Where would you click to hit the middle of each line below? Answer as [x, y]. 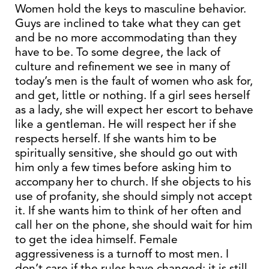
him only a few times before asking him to [123, 167]
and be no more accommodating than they [126, 38]
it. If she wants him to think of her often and [128, 210]
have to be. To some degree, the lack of [118, 52]
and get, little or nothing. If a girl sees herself [132, 95]
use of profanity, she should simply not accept [134, 196]
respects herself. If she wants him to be [116, 138]
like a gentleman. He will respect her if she [126, 124]
